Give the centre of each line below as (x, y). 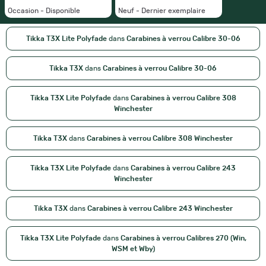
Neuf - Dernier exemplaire (162, 11)
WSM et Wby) (133, 249)
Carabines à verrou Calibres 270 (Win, (183, 238)
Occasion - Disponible (44, 11)
